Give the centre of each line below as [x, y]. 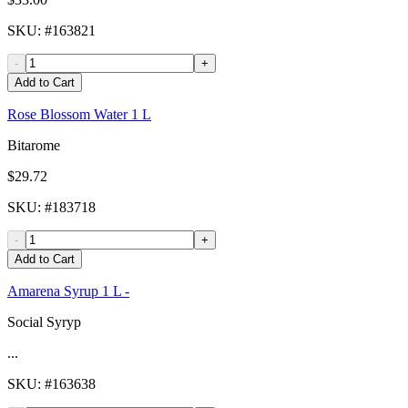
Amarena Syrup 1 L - [68, 291]
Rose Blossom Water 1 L [79, 115]
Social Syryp [44, 322]
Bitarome [34, 146]
